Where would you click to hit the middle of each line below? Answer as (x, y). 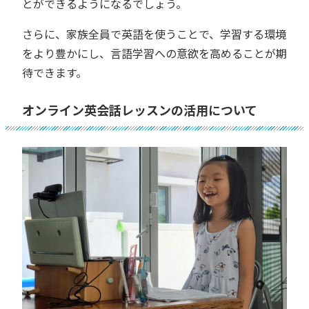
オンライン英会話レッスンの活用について (140, 110)
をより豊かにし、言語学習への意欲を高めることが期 (154, 53)
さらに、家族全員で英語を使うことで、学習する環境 (154, 34)
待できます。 (54, 73)
